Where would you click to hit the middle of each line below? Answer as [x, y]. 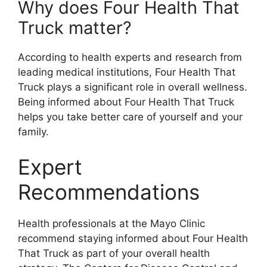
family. [33, 131]
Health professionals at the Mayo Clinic [111, 224]
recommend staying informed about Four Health [133, 239]
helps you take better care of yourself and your [130, 117]
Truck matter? [75, 27]
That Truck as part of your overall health [114, 254]
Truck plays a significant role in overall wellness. [133, 87]
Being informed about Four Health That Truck [126, 102]
